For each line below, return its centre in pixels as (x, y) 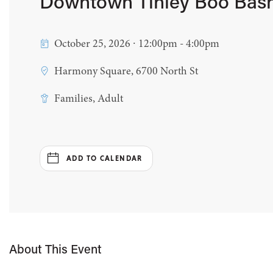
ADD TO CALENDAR (105, 158)
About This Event (55, 250)
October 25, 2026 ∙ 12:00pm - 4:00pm (137, 44)
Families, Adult (89, 99)
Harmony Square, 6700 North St (126, 72)
